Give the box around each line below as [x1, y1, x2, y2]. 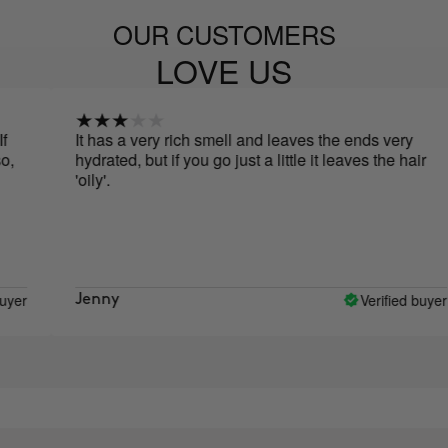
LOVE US [156, 47, 292, 94]
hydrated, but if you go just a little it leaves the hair [23, 148, 375, 172]
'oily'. [23, 168, 59, 192]
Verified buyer [308, 289, 396, 310]
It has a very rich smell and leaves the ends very [23, 128, 362, 152]
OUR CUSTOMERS [112, 16, 336, 53]
